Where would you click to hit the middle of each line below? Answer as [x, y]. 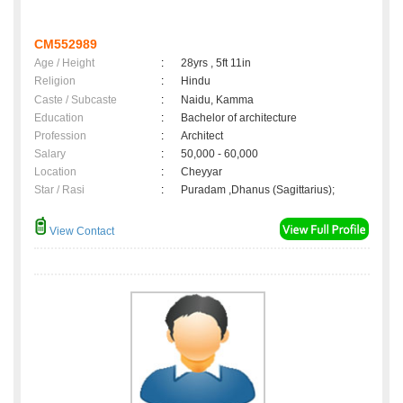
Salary [50, 154]
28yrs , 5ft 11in [216, 63]
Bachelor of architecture [239, 118]
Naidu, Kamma [217, 100]
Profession [60, 136]
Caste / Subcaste [76, 100]
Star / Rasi [59, 190]
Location [55, 172]
